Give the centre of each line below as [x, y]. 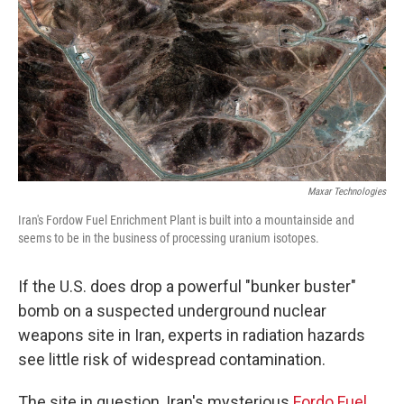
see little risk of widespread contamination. [172, 359]
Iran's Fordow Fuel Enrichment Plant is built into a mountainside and [186, 220]
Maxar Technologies [347, 192]
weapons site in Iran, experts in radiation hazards [192, 335]
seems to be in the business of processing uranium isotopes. [169, 238]
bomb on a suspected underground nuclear [172, 311]
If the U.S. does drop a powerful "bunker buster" [187, 286]
